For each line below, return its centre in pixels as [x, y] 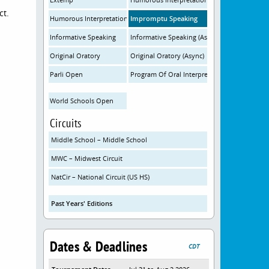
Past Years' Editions [81, 203]
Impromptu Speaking [164, 18]
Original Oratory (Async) [168, 56]
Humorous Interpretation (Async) [101, 18]
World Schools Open [82, 101]
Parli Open [67, 74]
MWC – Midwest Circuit [86, 158]
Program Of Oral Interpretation [179, 74]
